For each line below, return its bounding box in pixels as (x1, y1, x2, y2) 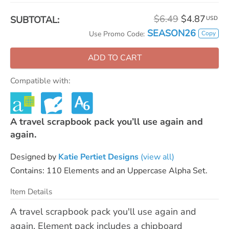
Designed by (10, 151, 58, 163)
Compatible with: (10, 76, 70, 86)
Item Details (10, 186, 52, 197)
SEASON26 (147, 27, 196, 39)
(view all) (139, 151, 174, 163)
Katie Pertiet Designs (58, 151, 139, 163)
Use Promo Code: (89, 29, 145, 39)
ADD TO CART (87, 52, 142, 63)
